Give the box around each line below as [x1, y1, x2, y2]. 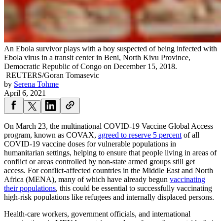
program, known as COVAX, [4, 131, 98, 140]
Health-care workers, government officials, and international [4, 210, 190, 219]
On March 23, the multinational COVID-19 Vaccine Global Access [4, 122, 213, 131]
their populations [4, 184, 56, 193]
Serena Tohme [14, 80, 59, 89]
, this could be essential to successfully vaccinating [56, 184, 212, 193]
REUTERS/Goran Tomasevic [6, 71, 99, 80]
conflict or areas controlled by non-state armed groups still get [4, 157, 195, 166]
